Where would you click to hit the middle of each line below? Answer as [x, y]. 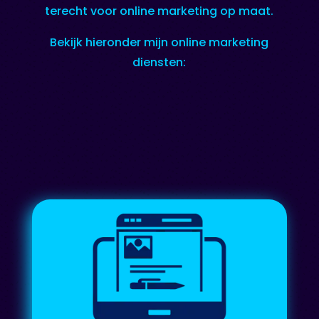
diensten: [159, 62]
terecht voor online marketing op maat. [159, 11]
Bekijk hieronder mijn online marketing [159, 42]
